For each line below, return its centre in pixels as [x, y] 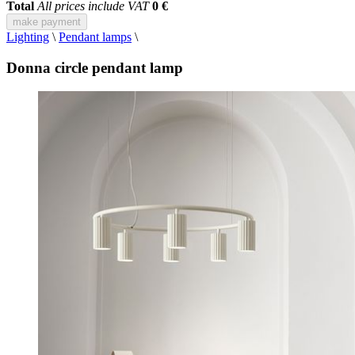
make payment [47, 22]
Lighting [28, 37]
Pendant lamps [95, 37]
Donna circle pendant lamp [95, 67]
